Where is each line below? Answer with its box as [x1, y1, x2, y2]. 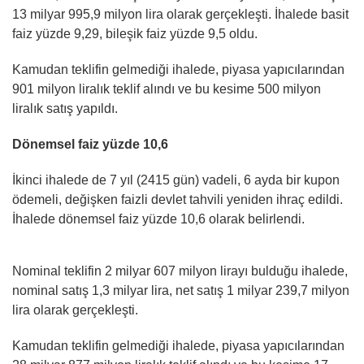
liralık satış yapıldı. [12, 102, 118, 116]
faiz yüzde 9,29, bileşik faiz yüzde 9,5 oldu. [12, 27, 258, 41]
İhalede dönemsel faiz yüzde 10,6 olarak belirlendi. [12, 212, 305, 227]
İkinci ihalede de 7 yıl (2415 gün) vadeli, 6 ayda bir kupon [12, 173, 340, 188]
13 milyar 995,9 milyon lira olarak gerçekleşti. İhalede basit [12, 7, 349, 22]
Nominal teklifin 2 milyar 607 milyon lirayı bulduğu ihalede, [12, 264, 348, 279]
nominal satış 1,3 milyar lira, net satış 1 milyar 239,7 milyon [12, 284, 349, 298]
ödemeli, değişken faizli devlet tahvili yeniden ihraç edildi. [12, 193, 343, 207]
